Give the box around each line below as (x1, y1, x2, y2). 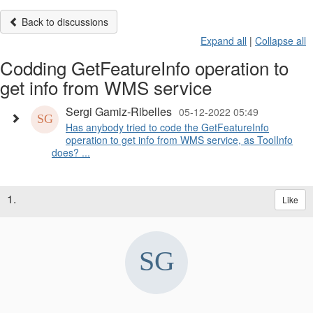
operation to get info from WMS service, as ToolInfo (66, 133, 293, 147)
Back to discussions (19, 15, 108, 29)
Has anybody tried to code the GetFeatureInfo (66, 120, 269, 135)
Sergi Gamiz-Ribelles (66, 103, 172, 120)
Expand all (201, 34, 247, 48)
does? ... (52, 145, 90, 160)
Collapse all (255, 34, 306, 48)
